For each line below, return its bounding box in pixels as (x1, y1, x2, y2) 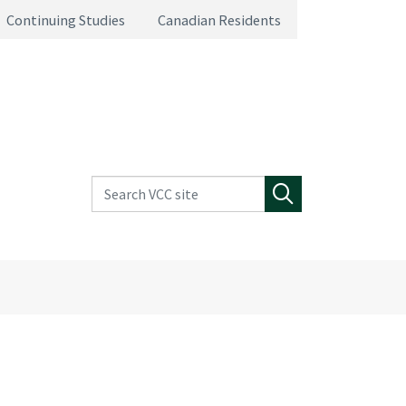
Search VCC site (90, 176, 194, 198)
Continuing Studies (6, 10, 125, 29)
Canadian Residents (158, 10, 281, 29)
